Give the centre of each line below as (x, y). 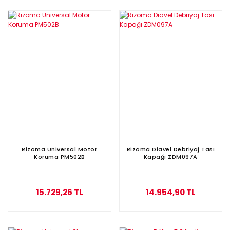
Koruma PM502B (60, 156)
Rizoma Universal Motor (60, 149)
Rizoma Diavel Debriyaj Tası (170, 149)
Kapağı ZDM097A (170, 156)
